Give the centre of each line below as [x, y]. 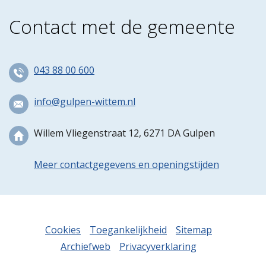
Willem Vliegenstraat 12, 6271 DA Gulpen [124, 133]
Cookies [63, 230]
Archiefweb [85, 246]
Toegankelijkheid [128, 230]
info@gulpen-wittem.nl [85, 102]
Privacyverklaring [158, 246]
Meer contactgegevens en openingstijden [126, 164]
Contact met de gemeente [122, 26]
